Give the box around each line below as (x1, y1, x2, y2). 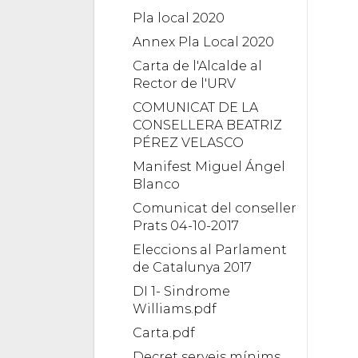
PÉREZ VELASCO (133, 134, 244, 150)
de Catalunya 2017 (133, 259, 252, 275)
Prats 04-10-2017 (133, 217, 239, 233)
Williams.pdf (133, 300, 217, 316)
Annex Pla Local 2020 (133, 34, 274, 50)
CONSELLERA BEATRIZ (133, 117, 282, 133)
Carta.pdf (133, 324, 195, 340)
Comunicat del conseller (133, 200, 296, 216)
